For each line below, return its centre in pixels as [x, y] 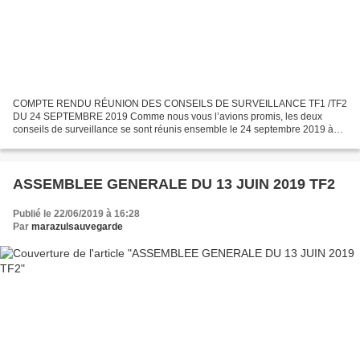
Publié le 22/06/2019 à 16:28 [76, 213]
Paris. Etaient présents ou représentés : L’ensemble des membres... [160, 142]
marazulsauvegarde [77, 226]
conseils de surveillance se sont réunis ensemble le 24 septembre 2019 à [173, 129]
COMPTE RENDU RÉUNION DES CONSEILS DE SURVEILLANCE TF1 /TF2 [180, 103]
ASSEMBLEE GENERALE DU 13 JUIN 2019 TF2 [174, 184]
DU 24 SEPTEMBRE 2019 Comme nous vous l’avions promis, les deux [168, 116]
